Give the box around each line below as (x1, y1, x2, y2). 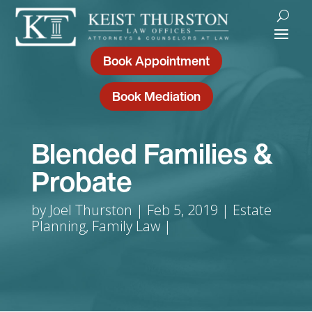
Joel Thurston (49, 201, 132, 219)
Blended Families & (31, 133, 273, 173)
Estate (232, 201, 272, 219)
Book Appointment (102, 52, 210, 70)
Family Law (91, 217, 160, 235)
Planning (31, 217, 86, 235)
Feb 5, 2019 (146, 201, 218, 219)
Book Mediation (111, 87, 201, 106)
